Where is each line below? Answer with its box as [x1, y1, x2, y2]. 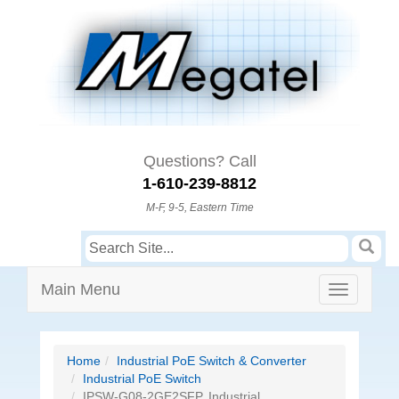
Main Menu [41, 281, 120, 299]
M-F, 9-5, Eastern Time [145, 201, 254, 215]
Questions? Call [142, 152, 256, 171]
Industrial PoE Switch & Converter [117, 354, 306, 369]
